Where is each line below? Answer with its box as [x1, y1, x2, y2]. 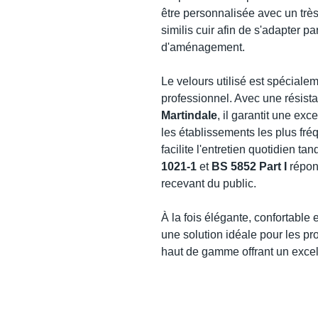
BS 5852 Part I [212, 160, 287, 173]
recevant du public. [161, 177, 256, 190]
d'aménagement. [161, 41, 245, 54]
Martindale [161, 109, 217, 122]
